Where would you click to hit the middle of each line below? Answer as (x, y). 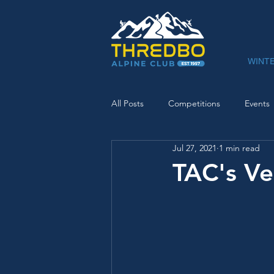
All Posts (128, 103)
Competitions (194, 103)
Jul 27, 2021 (194, 148)
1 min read (239, 148)
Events (257, 103)
